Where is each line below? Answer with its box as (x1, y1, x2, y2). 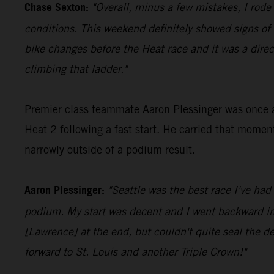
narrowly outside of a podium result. (24, 143, 195, 156)
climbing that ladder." (24, 62, 127, 75)
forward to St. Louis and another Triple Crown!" (24, 245, 246, 258)
